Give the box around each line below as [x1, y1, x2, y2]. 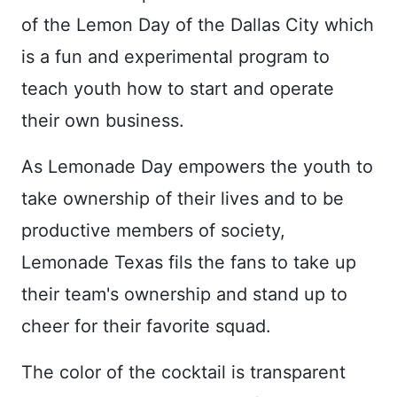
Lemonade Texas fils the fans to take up [21, 252, 356, 274]
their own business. [21, 110, 184, 132]
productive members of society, [21, 220, 285, 242]
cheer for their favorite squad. [21, 315, 271, 338]
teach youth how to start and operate [21, 78, 334, 100]
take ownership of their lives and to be [21, 188, 344, 210]
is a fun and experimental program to [21, 46, 330, 68]
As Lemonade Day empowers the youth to [21, 156, 373, 178]
